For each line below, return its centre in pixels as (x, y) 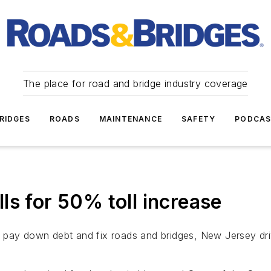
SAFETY (199, 119)
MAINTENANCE (130, 119)
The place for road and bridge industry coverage (135, 83)
